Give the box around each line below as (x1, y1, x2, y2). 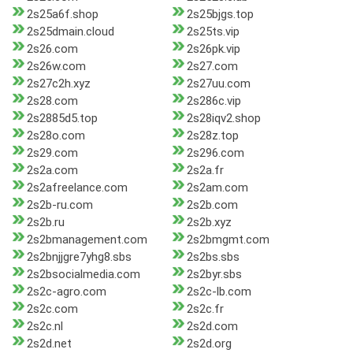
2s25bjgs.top (186, 7, 254, 22)
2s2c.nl (27, 319, 63, 334)
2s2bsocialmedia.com (27, 267, 140, 282)
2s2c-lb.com (186, 284, 251, 299)
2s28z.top (186, 128, 239, 143)
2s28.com (27, 94, 78, 109)
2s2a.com (27, 163, 78, 178)
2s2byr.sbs (186, 267, 242, 282)
